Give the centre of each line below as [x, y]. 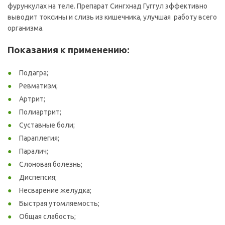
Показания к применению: [69, 50]
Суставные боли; [46, 125]
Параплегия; [38, 138]
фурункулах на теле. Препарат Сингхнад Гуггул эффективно [107, 6]
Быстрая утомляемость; [59, 203]
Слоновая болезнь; [50, 164]
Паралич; [33, 151]
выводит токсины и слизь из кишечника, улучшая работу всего [112, 17]
